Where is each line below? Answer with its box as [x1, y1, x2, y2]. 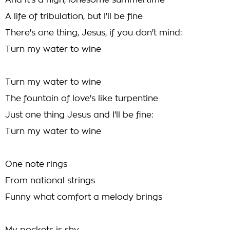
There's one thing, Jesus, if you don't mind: [5, 29, 182, 37]
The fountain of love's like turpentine [5, 94, 158, 103]
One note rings [5, 160, 67, 168]
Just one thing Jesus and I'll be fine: [5, 111, 154, 119]
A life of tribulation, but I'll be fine [5, 12, 143, 21]
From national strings [5, 177, 95, 185]
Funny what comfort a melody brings [5, 193, 162, 201]
